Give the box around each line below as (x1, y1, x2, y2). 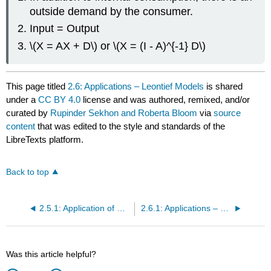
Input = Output (30, 22, 100, 35)
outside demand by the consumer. (30, 5, 194, 18)
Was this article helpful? (6, 249, 97, 259)
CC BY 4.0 (38, 94, 81, 105)
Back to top (6, 167, 50, 177)
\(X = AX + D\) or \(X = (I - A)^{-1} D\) (30, 39, 206, 52)
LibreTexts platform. (6, 134, 84, 145)
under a (6, 94, 39, 105)
